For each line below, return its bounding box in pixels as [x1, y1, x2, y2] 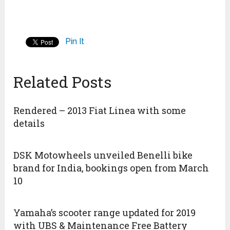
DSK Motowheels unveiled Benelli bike [13, 149, 193, 162]
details [13, 117, 45, 130]
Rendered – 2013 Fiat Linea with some [13, 104, 186, 117]
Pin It [65, 36, 85, 47]
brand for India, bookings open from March [13, 162, 209, 175]
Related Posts [13, 72, 112, 92]
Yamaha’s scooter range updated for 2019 [13, 206, 196, 219]
